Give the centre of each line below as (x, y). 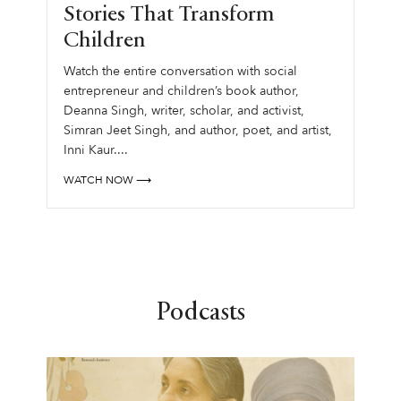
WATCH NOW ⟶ (107, 179)
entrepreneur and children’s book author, (181, 90)
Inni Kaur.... (95, 149)
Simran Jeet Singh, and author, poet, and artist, (197, 130)
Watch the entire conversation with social (180, 71)
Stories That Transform (169, 15)
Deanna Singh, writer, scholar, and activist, (183, 110)
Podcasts (200, 314)
